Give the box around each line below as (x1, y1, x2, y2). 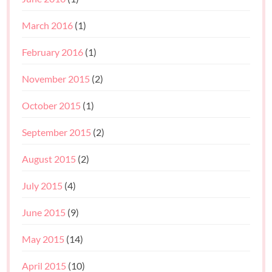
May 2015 (22, 233, 65, 245)
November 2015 (22, 72, 90, 84)
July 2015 (22, 179, 63, 191)
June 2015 (22, 206, 66, 218)
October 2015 (22, 99, 81, 111)
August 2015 (22, 152, 76, 165)
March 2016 (22, 19, 73, 31)
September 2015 (22, 126, 92, 138)
